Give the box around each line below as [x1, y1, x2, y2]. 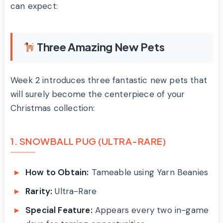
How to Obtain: [25, 166, 89, 178]
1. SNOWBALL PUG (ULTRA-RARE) [10, 135, 166, 147]
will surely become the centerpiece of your [10, 88, 185, 100]
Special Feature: [25, 204, 93, 216]
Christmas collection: [10, 102, 95, 113]
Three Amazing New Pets [35, 39, 165, 54]
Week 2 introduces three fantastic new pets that [10, 74, 207, 86]
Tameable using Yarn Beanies [89, 166, 209, 178]
